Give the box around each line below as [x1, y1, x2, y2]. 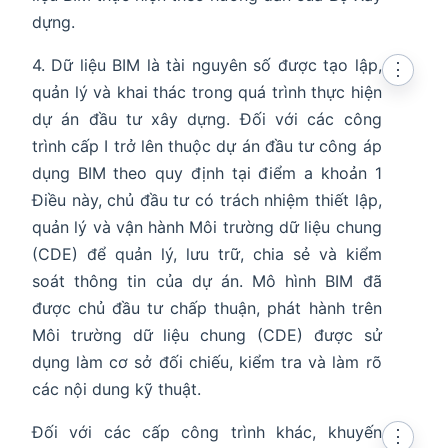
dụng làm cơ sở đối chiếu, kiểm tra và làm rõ [32, 352, 382, 373]
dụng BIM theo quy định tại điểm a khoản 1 [32, 163, 382, 184]
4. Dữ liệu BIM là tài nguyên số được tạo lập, [32, 55, 382, 76]
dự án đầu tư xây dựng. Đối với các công [32, 109, 382, 130]
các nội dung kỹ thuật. [32, 379, 201, 400]
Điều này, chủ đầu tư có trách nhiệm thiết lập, [32, 190, 382, 211]
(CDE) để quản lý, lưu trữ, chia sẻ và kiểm [32, 244, 382, 265]
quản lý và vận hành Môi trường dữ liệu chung [32, 217, 382, 238]
